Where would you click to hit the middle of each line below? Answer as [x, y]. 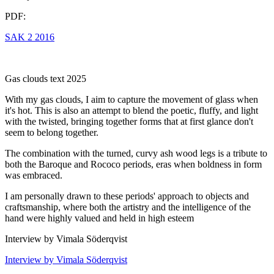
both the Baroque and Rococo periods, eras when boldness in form [133, 164]
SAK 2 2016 [30, 37]
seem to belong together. [52, 132]
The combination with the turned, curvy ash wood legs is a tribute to [136, 153]
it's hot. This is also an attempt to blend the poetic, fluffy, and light [131, 110]
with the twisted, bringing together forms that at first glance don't [129, 121]
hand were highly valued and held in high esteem [99, 218]
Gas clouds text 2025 [46, 78]
